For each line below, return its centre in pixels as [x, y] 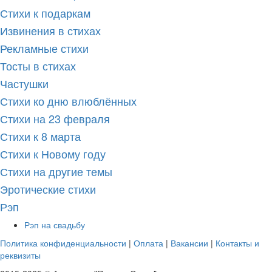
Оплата [148, 243]
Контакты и [237, 243]
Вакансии [189, 243]
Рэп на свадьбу [55, 224]
